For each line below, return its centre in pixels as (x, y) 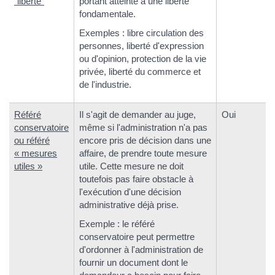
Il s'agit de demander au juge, (137, 114)
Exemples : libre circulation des (141, 33)
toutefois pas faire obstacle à (136, 179)
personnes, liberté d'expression (141, 46)
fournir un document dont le (134, 262)
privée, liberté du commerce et (140, 72)
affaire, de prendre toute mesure (143, 153)
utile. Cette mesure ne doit (131, 166)
